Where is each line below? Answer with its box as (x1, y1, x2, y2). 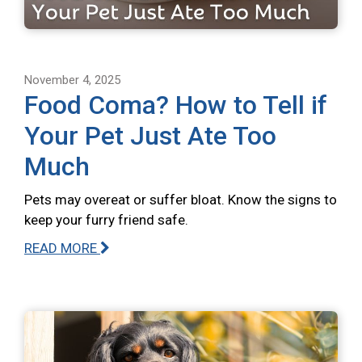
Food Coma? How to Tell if (24, 89, 327, 120)
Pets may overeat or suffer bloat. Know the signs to (24, 191, 337, 208)
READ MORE (24, 239, 100, 256)
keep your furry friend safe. (24, 211, 188, 228)
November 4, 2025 (24, 72, 120, 87)
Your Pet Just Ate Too (24, 120, 276, 151)
